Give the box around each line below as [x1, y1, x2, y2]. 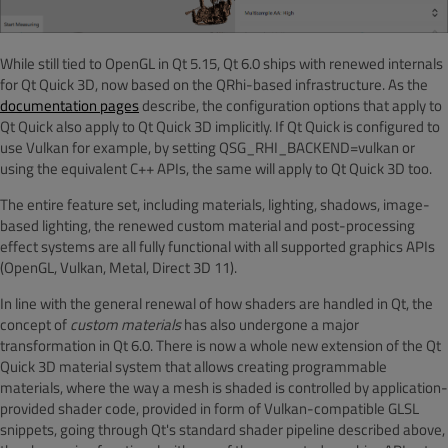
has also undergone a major [181, 312, 359, 336]
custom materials [70, 312, 181, 336]
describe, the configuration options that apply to [139, 93, 442, 117]
